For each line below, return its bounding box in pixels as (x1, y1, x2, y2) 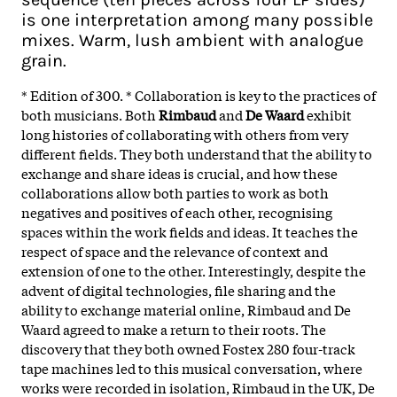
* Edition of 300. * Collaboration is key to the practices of (21, 84, 376, 105)
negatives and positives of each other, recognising (21, 201, 332, 222)
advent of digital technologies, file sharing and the (21, 279, 336, 300)
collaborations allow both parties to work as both (21, 182, 329, 202)
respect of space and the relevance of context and (21, 240, 328, 261)
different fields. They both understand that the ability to (21, 143, 372, 163)
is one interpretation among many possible (21, 9, 373, 30)
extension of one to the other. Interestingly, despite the (21, 260, 366, 280)
